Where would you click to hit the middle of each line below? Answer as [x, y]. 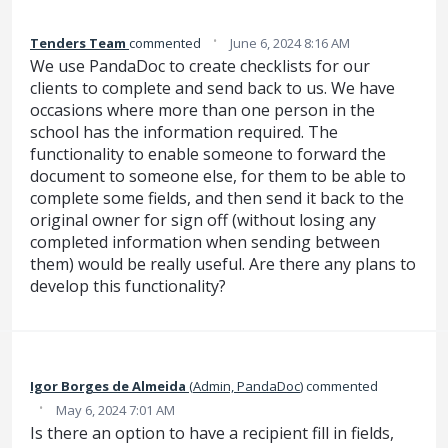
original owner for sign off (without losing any [203, 220]
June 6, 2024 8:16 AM [290, 43]
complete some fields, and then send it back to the [217, 198]
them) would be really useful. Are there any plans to [223, 264]
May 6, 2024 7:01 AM [115, 409]
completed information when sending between [205, 242]
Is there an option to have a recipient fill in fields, [212, 432]
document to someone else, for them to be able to [218, 176]
